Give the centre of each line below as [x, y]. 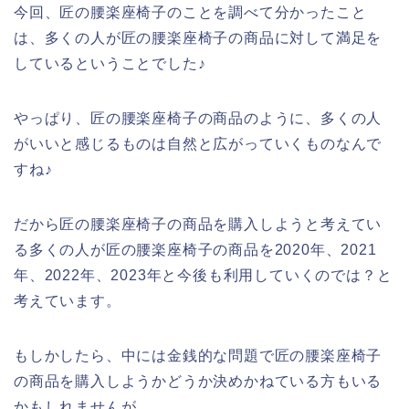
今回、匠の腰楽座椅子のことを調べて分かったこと [190, 12]
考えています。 [68, 300]
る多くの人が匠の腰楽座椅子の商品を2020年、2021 [195, 249]
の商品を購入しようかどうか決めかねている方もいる [198, 381]
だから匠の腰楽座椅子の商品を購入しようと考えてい [198, 224]
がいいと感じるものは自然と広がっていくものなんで [198, 143]
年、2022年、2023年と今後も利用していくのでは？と [203, 275]
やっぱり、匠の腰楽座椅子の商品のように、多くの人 [198, 118]
